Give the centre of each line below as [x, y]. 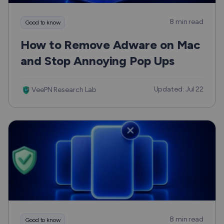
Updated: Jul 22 [178, 89]
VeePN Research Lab [64, 90]
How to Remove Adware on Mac [110, 45]
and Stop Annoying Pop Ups [97, 61]
